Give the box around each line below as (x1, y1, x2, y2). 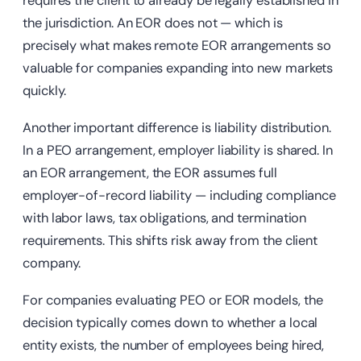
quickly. (23, 82, 67, 100)
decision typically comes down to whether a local (23, 314, 318, 332)
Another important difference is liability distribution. (23, 119, 331, 137)
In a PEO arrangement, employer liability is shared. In (23, 142, 333, 160)
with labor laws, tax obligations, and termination (23, 210, 307, 227)
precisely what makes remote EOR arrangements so (23, 37, 331, 55)
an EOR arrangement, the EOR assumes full (23, 164, 277, 182)
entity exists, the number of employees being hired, (23, 337, 325, 355)
